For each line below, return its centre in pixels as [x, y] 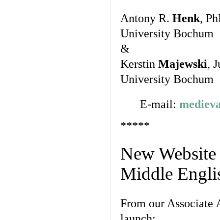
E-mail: [160, 104]
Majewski [183, 64]
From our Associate [168, 203]
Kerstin [139, 64]
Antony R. [146, 18]
